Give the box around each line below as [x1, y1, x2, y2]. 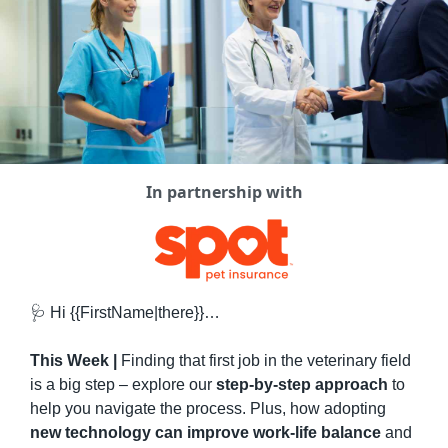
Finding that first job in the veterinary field [120, 351, 411, 369]
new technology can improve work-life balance [29, 423, 381, 441]
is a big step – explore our [29, 375, 216, 393]
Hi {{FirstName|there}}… [45, 303, 220, 321]
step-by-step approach [215, 375, 388, 393]
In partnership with [145, 180, 303, 203]
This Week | [29, 351, 121, 369]
